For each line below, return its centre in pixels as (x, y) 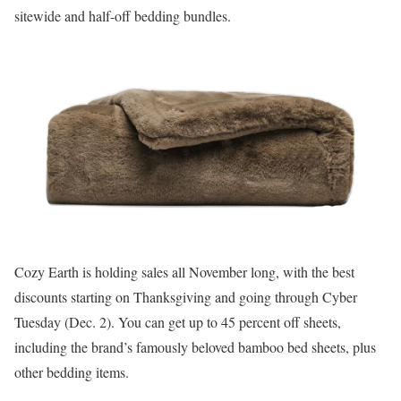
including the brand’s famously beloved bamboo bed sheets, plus (195, 347)
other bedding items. (72, 372)
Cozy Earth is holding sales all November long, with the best (184, 272)
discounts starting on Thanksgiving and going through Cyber (186, 297)
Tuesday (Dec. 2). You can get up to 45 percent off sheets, (178, 322)
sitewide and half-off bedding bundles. (123, 16)
